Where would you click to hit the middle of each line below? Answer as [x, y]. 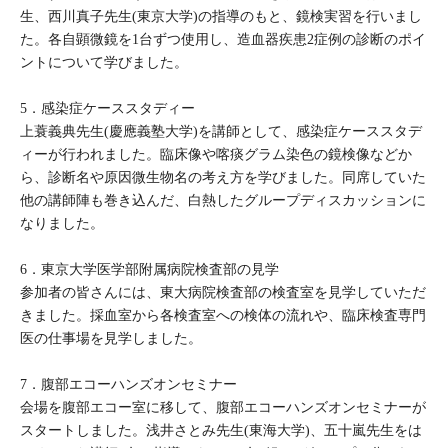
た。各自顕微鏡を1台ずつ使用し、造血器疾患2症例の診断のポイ [223, 39]
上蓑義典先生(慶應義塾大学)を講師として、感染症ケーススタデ [221, 131]
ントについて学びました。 [104, 62]
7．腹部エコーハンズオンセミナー [128, 384]
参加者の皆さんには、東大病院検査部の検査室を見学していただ [223, 292]
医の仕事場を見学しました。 [111, 338]
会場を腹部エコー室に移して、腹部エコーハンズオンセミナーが [223, 407]
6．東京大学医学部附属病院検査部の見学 [149, 269]
